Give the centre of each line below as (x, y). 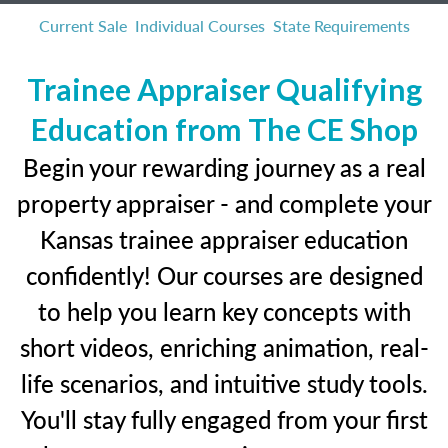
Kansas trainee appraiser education (224, 239)
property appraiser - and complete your (224, 203)
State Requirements (341, 25)
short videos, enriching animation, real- (224, 347)
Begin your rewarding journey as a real (224, 167)
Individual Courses (199, 25)
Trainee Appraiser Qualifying (224, 89)
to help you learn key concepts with (224, 311)
